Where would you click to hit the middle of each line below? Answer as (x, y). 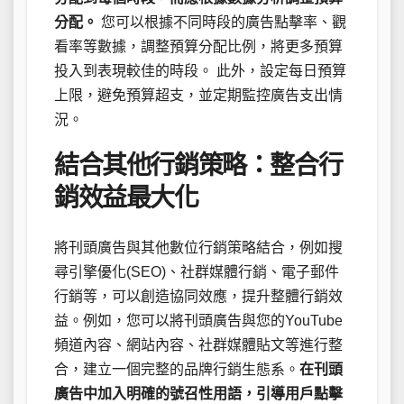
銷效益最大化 (126, 198)
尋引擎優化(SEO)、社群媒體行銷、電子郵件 (197, 271)
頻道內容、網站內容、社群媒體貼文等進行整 (198, 344)
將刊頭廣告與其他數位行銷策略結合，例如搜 (198, 247)
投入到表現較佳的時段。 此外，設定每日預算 (200, 71)
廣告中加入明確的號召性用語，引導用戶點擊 (198, 393)
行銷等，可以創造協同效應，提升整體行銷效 (198, 296)
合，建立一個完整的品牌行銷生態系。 (177, 369)
